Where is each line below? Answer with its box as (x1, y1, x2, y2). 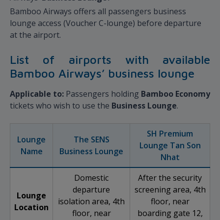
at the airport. (10, 29, 61, 41)
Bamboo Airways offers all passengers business (10, 6, 186, 17)
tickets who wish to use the (10, 100, 111, 111)
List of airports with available (10, 53, 210, 67)
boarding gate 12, (137, 208, 203, 219)
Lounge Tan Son (139, 140, 201, 151)
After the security (138, 172, 202, 184)
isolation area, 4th (58, 196, 125, 207)
